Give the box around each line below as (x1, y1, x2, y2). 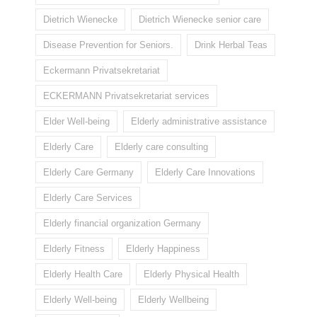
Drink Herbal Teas (195, 40, 267, 51)
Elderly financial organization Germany (43, 218, 201, 229)
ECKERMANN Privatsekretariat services (43, 91, 209, 102)
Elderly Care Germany (43, 167, 134, 178)
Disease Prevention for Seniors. (43, 40, 173, 51)
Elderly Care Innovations (155, 167, 255, 178)
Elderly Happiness (126, 243, 200, 255)
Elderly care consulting (115, 142, 208, 153)
